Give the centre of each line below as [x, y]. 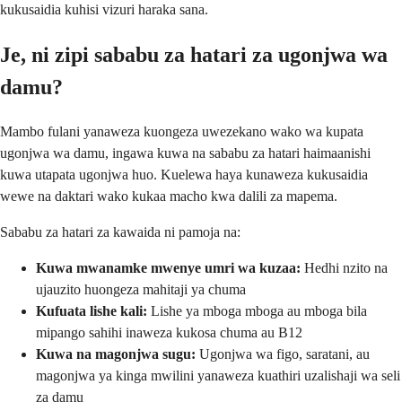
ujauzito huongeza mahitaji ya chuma [141, 290]
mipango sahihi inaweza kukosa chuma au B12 [169, 333]
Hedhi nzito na [344, 268]
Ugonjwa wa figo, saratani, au [283, 354]
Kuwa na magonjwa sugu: [116, 354]
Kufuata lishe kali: [92, 311]
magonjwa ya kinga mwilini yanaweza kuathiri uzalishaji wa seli [218, 376]
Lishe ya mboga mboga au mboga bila [257, 311]
